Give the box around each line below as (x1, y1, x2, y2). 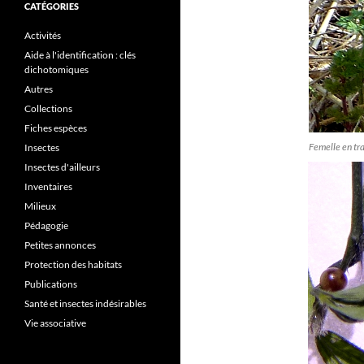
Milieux (24, 200, 56, 212)
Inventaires (24, 180, 72, 193)
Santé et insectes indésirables (24, 297, 146, 310)
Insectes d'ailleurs (24, 161, 100, 173)
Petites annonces (24, 239, 96, 251)
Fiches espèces (24, 122, 87, 134)
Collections (24, 102, 72, 115)
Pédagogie (24, 219, 68, 232)
